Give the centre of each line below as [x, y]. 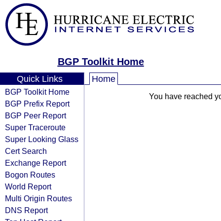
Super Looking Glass [42, 139]
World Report [28, 186]
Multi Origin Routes [38, 198]
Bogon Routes [30, 175]
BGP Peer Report [36, 115]
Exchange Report [36, 163]
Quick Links [39, 79]
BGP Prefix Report [37, 104]
